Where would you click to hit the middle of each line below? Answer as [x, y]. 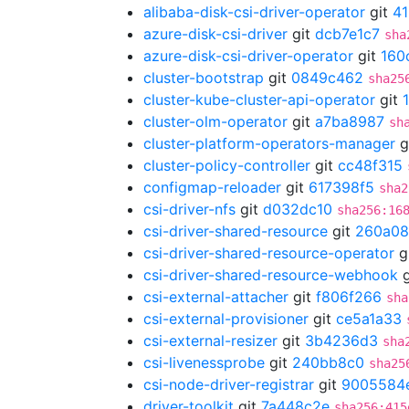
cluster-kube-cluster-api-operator [259, 100]
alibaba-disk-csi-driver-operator [254, 12]
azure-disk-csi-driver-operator [248, 56]
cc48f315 [370, 165]
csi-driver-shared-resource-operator [269, 253]
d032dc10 [298, 209]
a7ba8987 [350, 121]
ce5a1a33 [369, 319]
